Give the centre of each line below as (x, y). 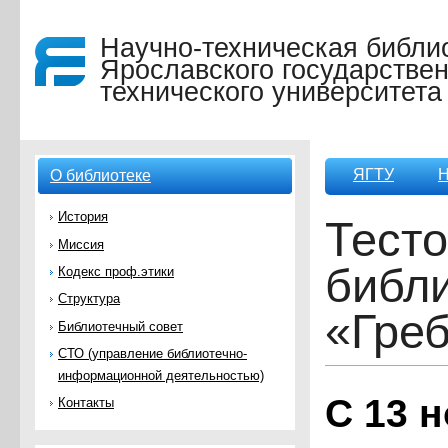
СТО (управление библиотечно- (152, 353)
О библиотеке (100, 175)
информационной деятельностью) (161, 375)
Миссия (81, 244)
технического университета (271, 92)
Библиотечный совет (120, 326)
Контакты (86, 403)
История (83, 217)
